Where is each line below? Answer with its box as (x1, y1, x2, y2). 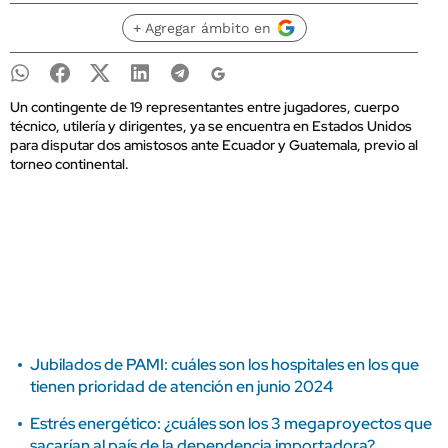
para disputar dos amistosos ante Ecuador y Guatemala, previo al (10, 136, 418, 154)
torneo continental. (10, 155, 129, 173)
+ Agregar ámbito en (132, 20, 271, 36)
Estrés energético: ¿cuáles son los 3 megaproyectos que (30, 413, 432, 434)
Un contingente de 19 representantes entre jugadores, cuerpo (10, 98, 399, 116)
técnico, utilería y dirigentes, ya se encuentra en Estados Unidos (10, 117, 412, 135)
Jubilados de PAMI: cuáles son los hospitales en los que (30, 354, 419, 375)
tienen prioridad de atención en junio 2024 (30, 376, 333, 397)
